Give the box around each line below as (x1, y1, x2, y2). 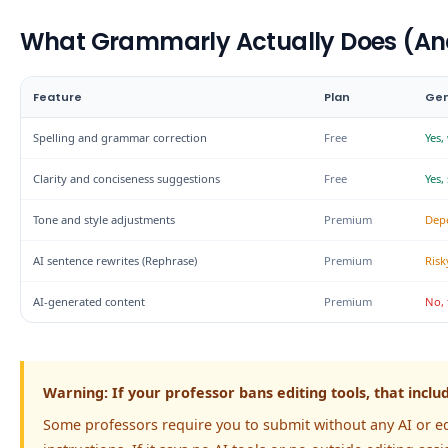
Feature (33, 88, 83, 105)
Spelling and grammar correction (33, 129, 208, 145)
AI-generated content (33, 293, 146, 309)
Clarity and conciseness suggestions (33, 170, 221, 186)
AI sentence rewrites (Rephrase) (33, 252, 198, 268)
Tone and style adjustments (33, 211, 176, 227)
